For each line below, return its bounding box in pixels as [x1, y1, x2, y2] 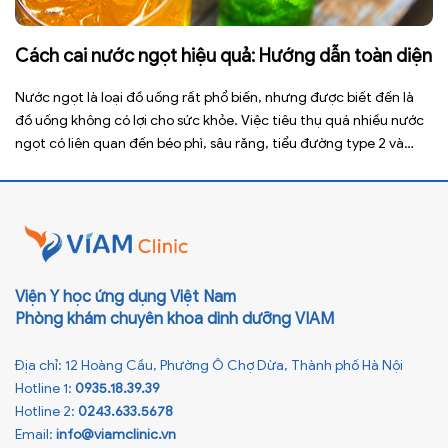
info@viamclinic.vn [56, 426, 176, 444]
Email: [15, 426, 56, 444]
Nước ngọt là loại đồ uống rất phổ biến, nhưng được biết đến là [15, 89, 414, 107]
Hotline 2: [15, 403, 78, 421]
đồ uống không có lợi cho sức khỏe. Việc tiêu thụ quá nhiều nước [15, 112, 424, 130]
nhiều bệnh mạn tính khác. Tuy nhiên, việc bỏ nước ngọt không [15, 158, 412, 176]
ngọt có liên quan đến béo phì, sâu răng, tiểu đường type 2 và [15, 135, 404, 153]
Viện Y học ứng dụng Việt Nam [15, 287, 236, 308]
